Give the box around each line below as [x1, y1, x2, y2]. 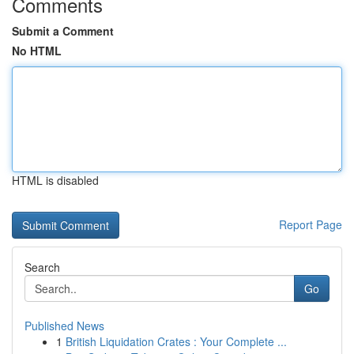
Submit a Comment [12, 23, 114, 39]
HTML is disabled [12, 172, 99, 188]
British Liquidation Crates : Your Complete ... [66, 333, 287, 349]
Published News [24, 318, 104, 333]
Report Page [279, 217, 342, 232]
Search [24, 259, 60, 275]
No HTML [12, 43, 62, 58]
